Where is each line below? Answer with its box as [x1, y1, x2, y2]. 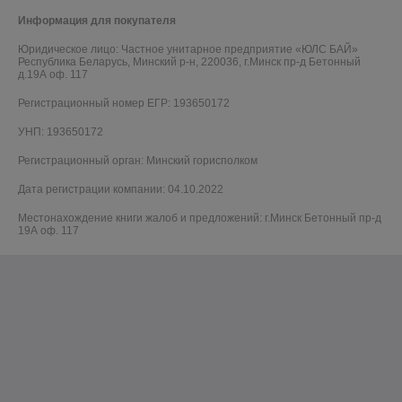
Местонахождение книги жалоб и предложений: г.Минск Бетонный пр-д [18, 211, 381, 224]
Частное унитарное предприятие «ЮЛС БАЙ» [121, 42, 358, 56]
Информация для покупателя [18, 13, 176, 27]
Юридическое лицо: [18, 42, 121, 56]
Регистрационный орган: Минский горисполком [18, 153, 258, 167]
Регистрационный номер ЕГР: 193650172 [18, 96, 230, 109]
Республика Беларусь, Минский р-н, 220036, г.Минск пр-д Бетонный [18, 55, 361, 68]
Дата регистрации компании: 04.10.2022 [18, 182, 223, 196]
